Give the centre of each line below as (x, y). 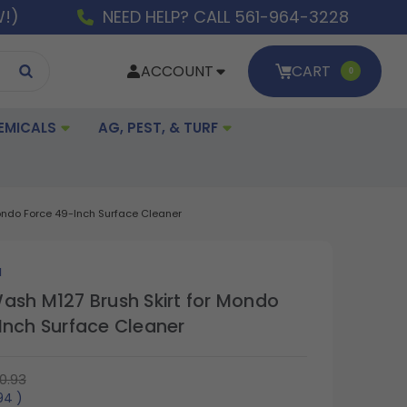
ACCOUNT (178, 72)
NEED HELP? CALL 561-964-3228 (226, 17)
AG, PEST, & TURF (160, 127)
